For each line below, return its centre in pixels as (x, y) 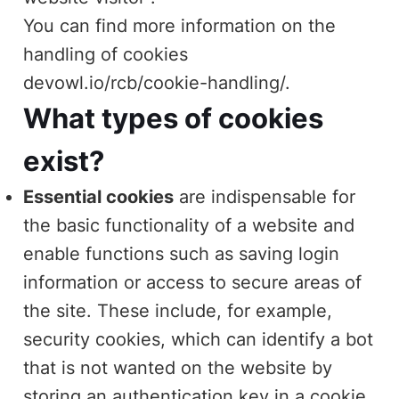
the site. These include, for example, (178, 310)
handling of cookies (106, 54)
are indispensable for (265, 196)
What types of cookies (174, 118)
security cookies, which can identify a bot (199, 339)
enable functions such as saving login (182, 253)
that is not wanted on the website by (178, 367)
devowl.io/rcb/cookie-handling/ (155, 82)
